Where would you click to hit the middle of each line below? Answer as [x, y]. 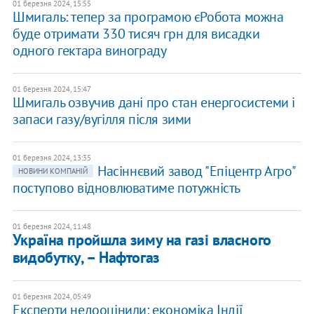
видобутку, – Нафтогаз [86, 258]
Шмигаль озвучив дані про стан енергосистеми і [153, 103]
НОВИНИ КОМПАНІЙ [53, 171]
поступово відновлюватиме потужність [126, 188]
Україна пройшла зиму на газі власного [142, 240]
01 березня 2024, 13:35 [52, 158]
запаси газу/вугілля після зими [102, 120]
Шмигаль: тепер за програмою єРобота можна [148, 17]
